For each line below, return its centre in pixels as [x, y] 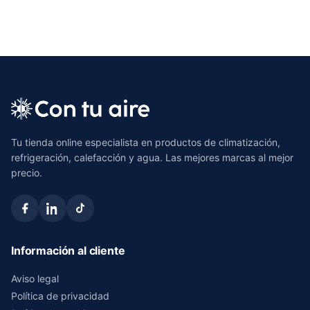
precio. [27, 172]
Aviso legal [35, 278]
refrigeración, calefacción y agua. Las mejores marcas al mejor [152, 157]
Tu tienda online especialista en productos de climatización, [146, 142]
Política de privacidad [60, 295]
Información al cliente [68, 250]
